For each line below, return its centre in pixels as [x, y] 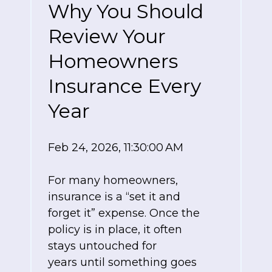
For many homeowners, [113, 181]
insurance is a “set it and [114, 197]
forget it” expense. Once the [124, 213]
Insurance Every [124, 86]
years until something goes [122, 263]
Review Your [107, 36]
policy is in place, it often [115, 230]
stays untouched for [102, 246]
